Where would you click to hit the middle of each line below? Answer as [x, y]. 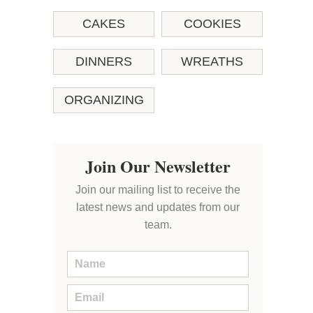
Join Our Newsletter [158, 166]
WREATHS [212, 62]
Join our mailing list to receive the [158, 190]
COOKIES [212, 23]
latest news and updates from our [158, 208]
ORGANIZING [104, 100]
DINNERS [104, 62]
